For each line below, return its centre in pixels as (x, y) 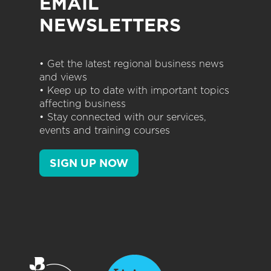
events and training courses (105, 131)
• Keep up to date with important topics (134, 91)
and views (63, 77)
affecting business (83, 104)
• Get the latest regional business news (132, 64)
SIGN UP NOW (89, 163)
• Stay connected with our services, (123, 117)
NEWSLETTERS (110, 25)
